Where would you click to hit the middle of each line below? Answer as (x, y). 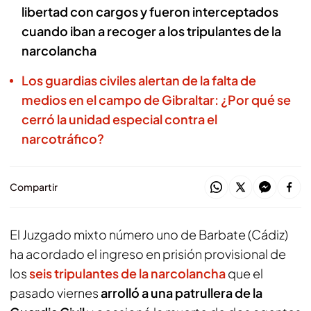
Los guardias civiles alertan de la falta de (139, 80)
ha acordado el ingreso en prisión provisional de (148, 254)
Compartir (34, 187)
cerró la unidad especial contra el (119, 119)
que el (244, 273)
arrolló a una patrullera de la (180, 293)
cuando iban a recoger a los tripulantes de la (151, 31)
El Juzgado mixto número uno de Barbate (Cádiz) (149, 234)
